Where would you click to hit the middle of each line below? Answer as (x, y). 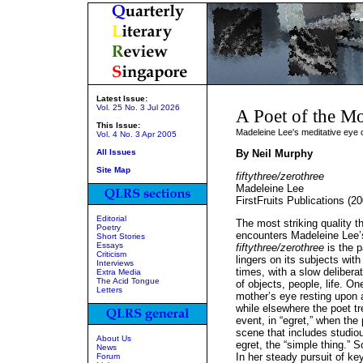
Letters (109, 290)
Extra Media (118, 272)
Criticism (111, 254)
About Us (113, 338)
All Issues (116, 152)
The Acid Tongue (128, 281)
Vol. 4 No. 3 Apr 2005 (136, 134)
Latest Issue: (122, 98)
